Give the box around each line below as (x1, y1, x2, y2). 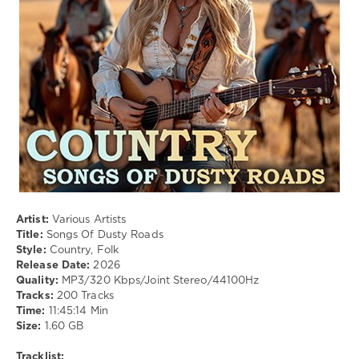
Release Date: (16, 260, 91, 270)
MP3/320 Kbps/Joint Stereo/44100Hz (58, 276, 260, 285)
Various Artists (48, 215, 127, 224)
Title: (16, 230, 43, 240)
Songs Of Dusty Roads (42, 230, 163, 240)
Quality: (16, 276, 58, 285)
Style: (16, 245, 46, 255)
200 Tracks (53, 291, 114, 301)
